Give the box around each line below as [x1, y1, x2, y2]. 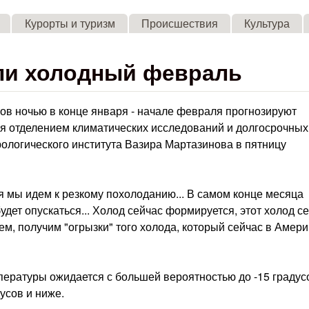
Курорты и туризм [24, 15, 115, 31]
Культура [243, 15, 290, 31]
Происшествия [141, 15, 218, 31]
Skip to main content [88, 3, 188, 19]
